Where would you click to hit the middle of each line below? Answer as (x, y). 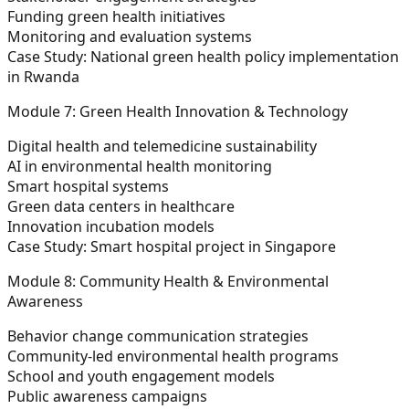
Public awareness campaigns (109, 396)
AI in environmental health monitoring (142, 166)
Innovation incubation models (113, 226)
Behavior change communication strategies (160, 336)
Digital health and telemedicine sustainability (164, 146)
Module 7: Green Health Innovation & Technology (178, 111)
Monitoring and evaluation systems (131, 36)
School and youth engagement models (143, 376)
